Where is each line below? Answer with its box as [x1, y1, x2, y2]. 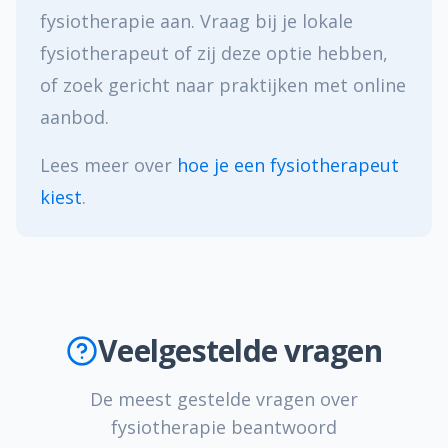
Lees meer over [40, 153, 177, 177]
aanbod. [40, 105, 109, 129]
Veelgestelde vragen [98, 330, 382, 371]
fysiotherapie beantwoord [111, 415, 337, 439]
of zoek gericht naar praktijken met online [40, 73, 406, 97]
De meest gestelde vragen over [90, 387, 358, 411]
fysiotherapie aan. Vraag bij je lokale [40, 9, 353, 33]
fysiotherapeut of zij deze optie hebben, [40, 41, 388, 65]
